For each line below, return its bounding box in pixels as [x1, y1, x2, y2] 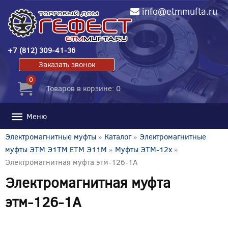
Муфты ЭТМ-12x [115, 144, 172, 154]
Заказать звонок [38, 59, 95, 69]
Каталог [104, 131, 131, 141]
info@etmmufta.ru [141, 5, 217, 17]
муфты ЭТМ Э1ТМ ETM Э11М [5, 144, 107, 154]
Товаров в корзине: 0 [46, 82, 121, 93]
